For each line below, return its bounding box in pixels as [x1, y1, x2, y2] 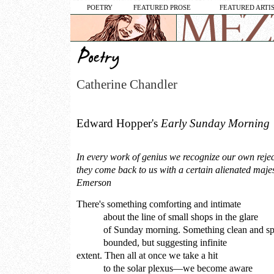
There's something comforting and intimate [76, 198, 241, 209]
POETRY [86, 4, 113, 11]
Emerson [76, 177, 111, 188]
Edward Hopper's [76, 117, 161, 130]
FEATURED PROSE [133, 4, 191, 11]
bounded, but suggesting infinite [76, 237, 227, 248]
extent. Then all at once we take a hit [76, 250, 218, 261]
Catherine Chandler [76, 77, 177, 92]
